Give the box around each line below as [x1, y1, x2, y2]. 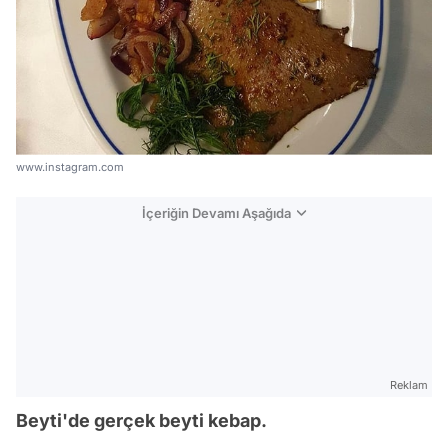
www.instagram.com [16, 160, 124, 175]
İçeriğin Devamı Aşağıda [142, 205, 291, 222]
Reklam [390, 378, 428, 393]
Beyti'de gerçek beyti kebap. [16, 410, 267, 432]
